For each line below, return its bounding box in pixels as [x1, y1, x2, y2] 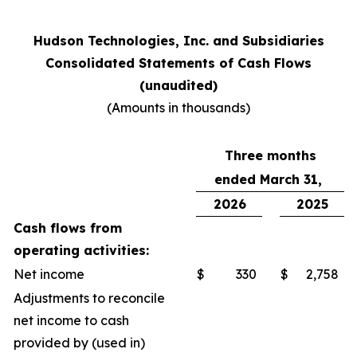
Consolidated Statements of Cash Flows [45, 55, 312, 71]
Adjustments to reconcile [14, 290, 165, 306]
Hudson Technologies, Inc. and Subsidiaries [33, 33, 324, 49]
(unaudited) [139, 77, 218, 93]
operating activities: [14, 242, 149, 258]
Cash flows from [14, 220, 122, 236]
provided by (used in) [14, 335, 145, 351]
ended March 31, [214, 171, 326, 187]
